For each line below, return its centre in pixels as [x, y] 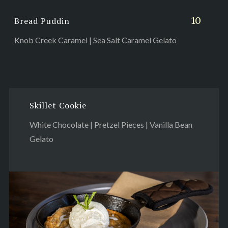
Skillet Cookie [58, 105]
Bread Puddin [42, 21]
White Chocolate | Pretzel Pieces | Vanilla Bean [111, 124]
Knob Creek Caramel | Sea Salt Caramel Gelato [95, 40]
